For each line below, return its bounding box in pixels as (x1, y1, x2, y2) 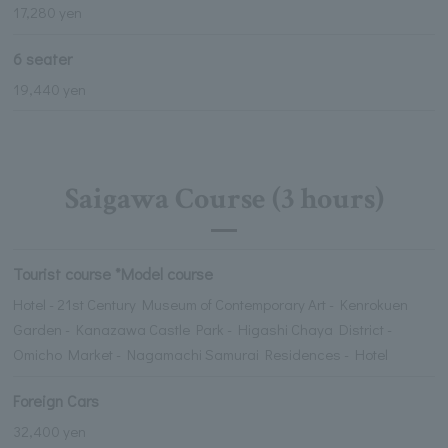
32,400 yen (13, 420, 87, 441)
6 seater (13, 47, 73, 69)
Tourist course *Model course (13, 263, 214, 284)
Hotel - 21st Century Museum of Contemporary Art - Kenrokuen (13, 294, 409, 314)
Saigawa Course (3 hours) (64, 180, 384, 220)
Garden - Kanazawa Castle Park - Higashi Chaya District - (13, 319, 393, 339)
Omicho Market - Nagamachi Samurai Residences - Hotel (13, 344, 389, 364)
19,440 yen (13, 78, 87, 99)
